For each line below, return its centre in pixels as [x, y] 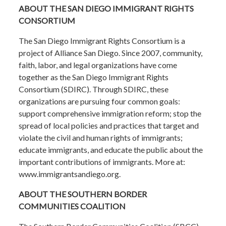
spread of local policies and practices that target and [109, 126]
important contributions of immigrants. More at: [102, 162]
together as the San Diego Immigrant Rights [94, 77]
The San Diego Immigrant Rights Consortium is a [102, 41]
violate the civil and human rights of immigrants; [101, 138]
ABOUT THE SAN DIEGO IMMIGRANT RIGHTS [106, 9]
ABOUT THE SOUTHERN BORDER [83, 194]
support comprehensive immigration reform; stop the [110, 114]
